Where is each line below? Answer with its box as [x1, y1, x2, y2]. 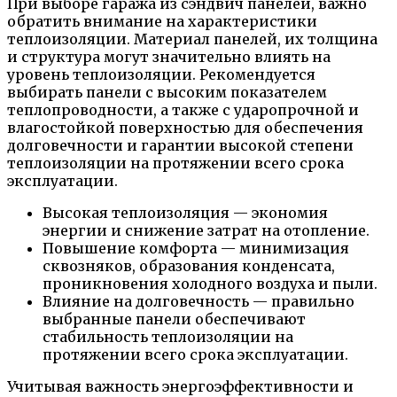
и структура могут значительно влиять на [7, 47, 331, 66]
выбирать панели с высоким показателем [7, 82, 327, 101]
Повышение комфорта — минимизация [43, 238, 349, 257]
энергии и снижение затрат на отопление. [43, 221, 370, 239]
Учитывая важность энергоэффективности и [7, 377, 354, 395]
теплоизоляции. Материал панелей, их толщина [7, 29, 378, 48]
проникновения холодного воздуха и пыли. [43, 274, 378, 292]
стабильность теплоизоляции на [43, 327, 293, 346]
